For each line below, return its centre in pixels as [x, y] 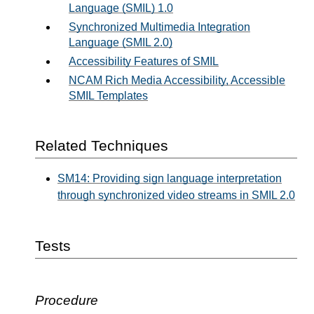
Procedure [67, 301]
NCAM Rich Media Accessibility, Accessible [177, 80]
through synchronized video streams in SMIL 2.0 [176, 196]
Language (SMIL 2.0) [121, 42]
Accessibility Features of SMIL [144, 61]
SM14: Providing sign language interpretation [170, 179]
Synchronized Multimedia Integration [159, 27]
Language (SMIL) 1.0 [121, 8]
